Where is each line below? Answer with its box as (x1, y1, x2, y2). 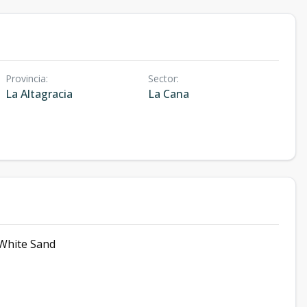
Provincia (5, 72, 46, 85)
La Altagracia (5, 86, 73, 101)
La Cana (147, 86, 189, 101)
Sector (147, 72, 177, 85)
